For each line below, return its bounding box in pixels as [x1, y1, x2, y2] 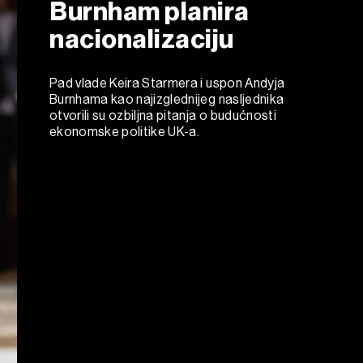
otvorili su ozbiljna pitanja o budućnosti [49, 107, 276, 123]
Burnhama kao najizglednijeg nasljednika [49, 91, 284, 107]
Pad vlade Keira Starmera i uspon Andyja [49, 75, 285, 91]
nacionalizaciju [49, 23, 234, 54]
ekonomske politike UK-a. [49, 123, 200, 139]
